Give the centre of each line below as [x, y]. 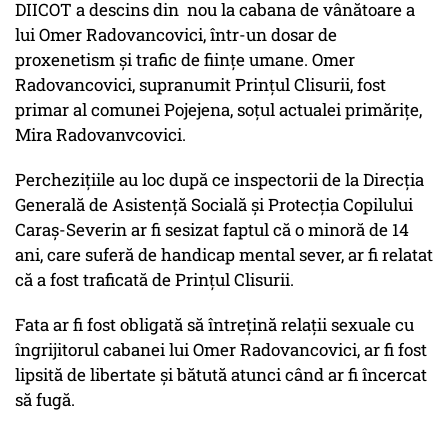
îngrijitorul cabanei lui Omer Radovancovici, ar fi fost [221, 350]
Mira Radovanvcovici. [102, 135]
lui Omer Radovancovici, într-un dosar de [176, 35]
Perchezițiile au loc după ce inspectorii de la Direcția [219, 180]
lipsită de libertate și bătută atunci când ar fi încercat [221, 375]
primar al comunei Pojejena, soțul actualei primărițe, [218, 110]
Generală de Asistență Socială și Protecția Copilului [214, 205]
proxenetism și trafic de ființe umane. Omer [185, 60]
